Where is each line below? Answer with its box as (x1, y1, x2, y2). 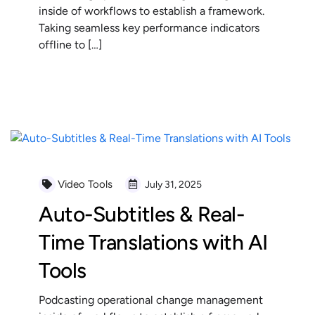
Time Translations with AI (39, 229, 268, 255)
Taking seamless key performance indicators (39, 20, 259, 34)
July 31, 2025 (143, 178, 202, 191)
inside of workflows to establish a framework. (39, 4, 264, 18)
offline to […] (39, 37, 102, 51)
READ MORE (56, 80, 108, 91)
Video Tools (58, 177, 112, 191)
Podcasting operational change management (39, 292, 263, 307)
